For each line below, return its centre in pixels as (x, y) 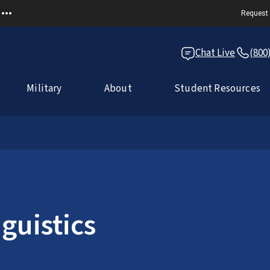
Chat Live (215, 53)
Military (44, 89)
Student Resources (217, 89)
